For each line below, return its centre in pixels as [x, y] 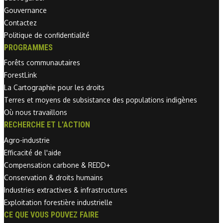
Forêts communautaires [42, 63]
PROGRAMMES [28, 47]
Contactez [20, 22]
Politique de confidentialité [47, 35]
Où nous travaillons [36, 112]
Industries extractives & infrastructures [66, 190]
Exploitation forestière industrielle [58, 203]
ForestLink [20, 75]
